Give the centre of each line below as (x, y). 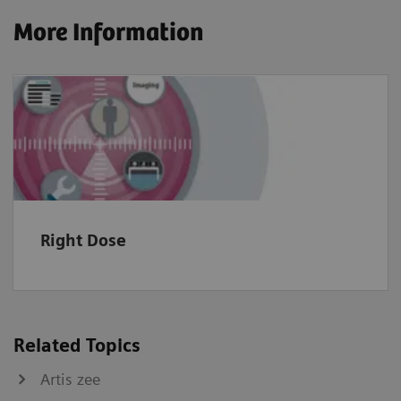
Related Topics (77, 345)
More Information (108, 34)
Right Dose (83, 240)
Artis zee (70, 379)
